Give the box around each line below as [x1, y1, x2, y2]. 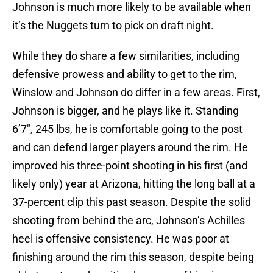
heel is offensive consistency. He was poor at [12, 232, 229, 246]
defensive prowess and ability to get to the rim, [12, 68, 237, 81]
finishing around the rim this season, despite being [12, 250, 254, 264]
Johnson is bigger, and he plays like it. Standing [12, 104, 239, 118]
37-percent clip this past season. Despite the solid [12, 196, 251, 209]
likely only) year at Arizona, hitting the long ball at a [12, 177, 255, 191]
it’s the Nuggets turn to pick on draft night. [12, 19, 214, 32]
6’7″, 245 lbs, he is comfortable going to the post [12, 122, 243, 136]
